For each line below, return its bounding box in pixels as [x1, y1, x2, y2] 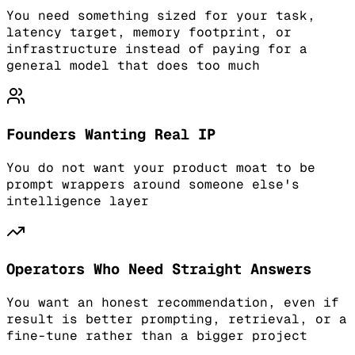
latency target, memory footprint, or [6, 24, 292, 41]
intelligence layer [6, 192, 149, 209]
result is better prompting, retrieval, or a [6, 311, 347, 328]
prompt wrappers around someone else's [6, 175, 300, 193]
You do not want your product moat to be [6, 158, 315, 176]
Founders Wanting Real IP [6, 124, 216, 144]
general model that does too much [6, 57, 260, 74]
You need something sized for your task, [6, 7, 315, 25]
